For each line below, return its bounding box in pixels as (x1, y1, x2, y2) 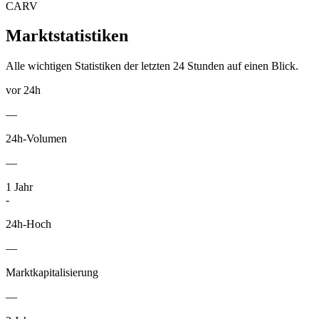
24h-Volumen (6, 132, 67, 145)
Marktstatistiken (6, 26, 128, 46)
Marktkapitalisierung (6, 266, 98, 279)
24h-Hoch (6, 218, 51, 231)
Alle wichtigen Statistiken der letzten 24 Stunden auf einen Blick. (6, 60, 298, 73)
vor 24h (6, 84, 41, 97)
